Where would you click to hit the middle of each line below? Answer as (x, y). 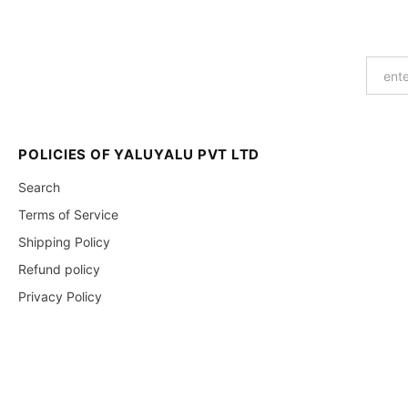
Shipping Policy (65, 242)
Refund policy (60, 270)
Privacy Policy (61, 297)
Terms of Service (69, 215)
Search (40, 188)
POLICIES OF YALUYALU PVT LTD (139, 155)
